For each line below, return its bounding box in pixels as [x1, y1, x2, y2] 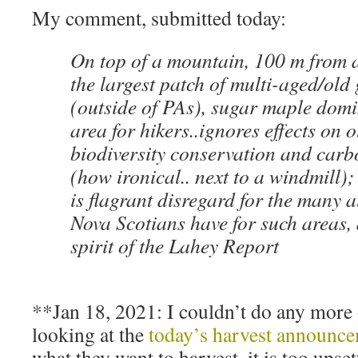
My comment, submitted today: [32, 4, 286, 31]
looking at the [32, 320, 149, 348]
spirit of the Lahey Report [70, 232, 279, 259]
